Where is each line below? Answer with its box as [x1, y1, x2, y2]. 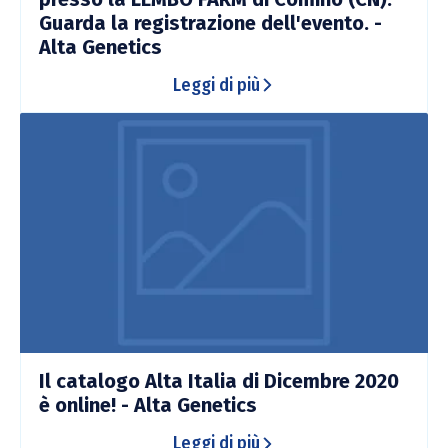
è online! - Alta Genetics [39, 393, 257, 418]
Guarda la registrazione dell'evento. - [39, 10, 382, 35]
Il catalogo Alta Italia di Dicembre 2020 [39, 369, 399, 394]
